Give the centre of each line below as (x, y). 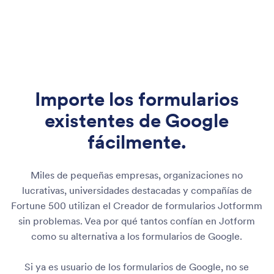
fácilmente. (137, 142)
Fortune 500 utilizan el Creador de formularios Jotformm (137, 206)
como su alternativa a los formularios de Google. (137, 236)
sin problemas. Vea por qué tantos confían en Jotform (137, 221)
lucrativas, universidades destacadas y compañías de (137, 190)
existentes (92, 120)
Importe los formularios (137, 99)
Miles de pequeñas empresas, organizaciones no (137, 175)
